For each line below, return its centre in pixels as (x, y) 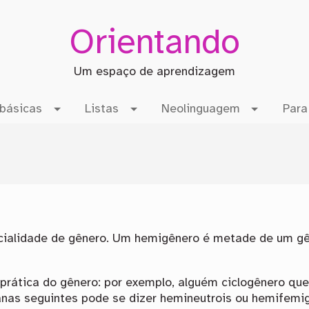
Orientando (154, 43)
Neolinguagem (200, 109)
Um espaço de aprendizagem (154, 72)
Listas (102, 109)
